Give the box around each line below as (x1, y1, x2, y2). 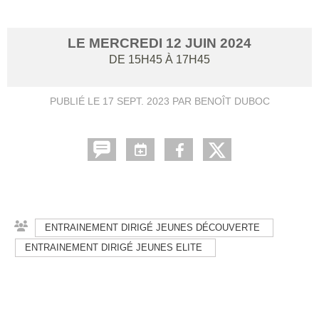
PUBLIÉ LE (49, 95, 103, 107)
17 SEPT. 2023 (102, 95, 169, 107)
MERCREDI (89, 35, 166, 51)
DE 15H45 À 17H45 (109, 53, 210, 66)
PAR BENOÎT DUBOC (169, 95, 270, 107)
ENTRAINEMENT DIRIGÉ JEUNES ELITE (25, 241, 202, 253)
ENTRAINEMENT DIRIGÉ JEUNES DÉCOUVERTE (45, 221, 260, 233)
